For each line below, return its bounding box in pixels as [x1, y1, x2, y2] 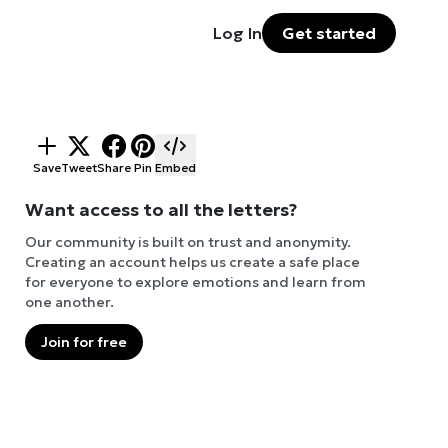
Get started [282, 23, 376, 44]
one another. [24, 293, 114, 312]
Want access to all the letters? [24, 198, 297, 222]
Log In [213, 23, 262, 44]
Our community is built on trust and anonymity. [24, 233, 351, 252]
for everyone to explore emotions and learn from [24, 273, 366, 292]
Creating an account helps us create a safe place [24, 253, 360, 272]
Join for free [40, 333, 127, 352]
